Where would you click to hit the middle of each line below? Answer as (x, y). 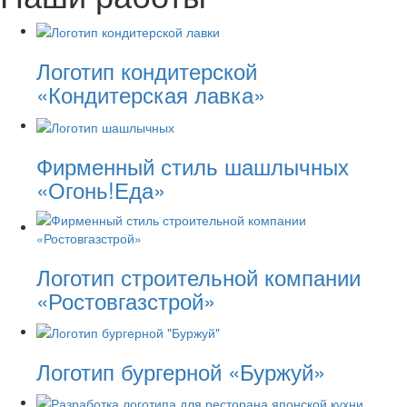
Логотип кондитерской (147, 71)
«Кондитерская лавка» (151, 94)
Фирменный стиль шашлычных (193, 165)
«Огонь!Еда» (101, 189)
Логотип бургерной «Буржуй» (181, 371)
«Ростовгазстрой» (126, 300)
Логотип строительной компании (199, 276)
